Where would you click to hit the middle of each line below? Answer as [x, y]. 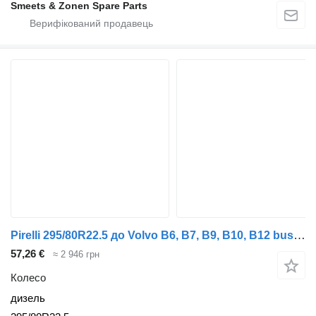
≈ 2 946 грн [76, 254]
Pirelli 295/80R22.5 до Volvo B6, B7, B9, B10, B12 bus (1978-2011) [299, 235]
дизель [28, 298]
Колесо [28, 278]
